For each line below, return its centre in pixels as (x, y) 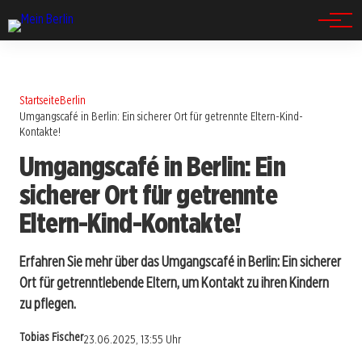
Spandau (55, 31)
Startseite (40, 100)
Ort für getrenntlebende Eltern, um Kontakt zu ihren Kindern (174, 282)
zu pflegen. (48, 303)
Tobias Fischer (51, 337)
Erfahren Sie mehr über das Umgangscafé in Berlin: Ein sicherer (180, 261)
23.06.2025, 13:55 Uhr (132, 340)
